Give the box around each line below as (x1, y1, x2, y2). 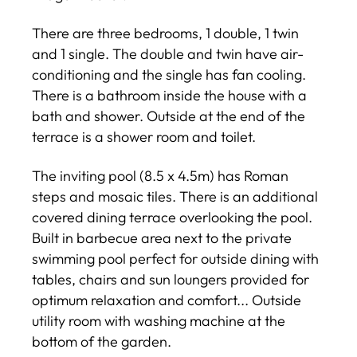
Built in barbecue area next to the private (32, 228, 292, 247)
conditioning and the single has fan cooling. (32, 65, 306, 84)
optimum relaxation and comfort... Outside (32, 290, 301, 309)
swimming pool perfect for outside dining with (32, 249, 319, 268)
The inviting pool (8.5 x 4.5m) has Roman (32, 166, 288, 185)
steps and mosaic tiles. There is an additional (32, 186, 318, 206)
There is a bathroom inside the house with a (32, 86, 307, 104)
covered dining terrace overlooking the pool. (32, 207, 312, 226)
